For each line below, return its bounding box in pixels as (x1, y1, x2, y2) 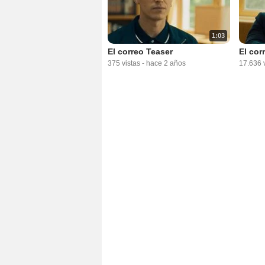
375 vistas (108, 59, 140, 68)
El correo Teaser (108, 47, 173, 57)
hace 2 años (146, 59, 186, 68)
